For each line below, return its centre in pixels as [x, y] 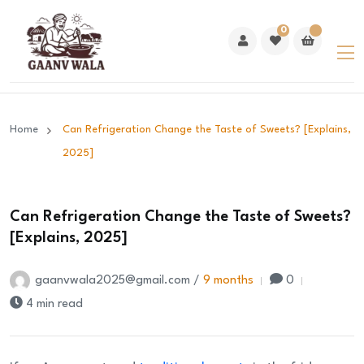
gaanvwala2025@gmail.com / [119, 281]
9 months [228, 281]
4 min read [54, 305]
